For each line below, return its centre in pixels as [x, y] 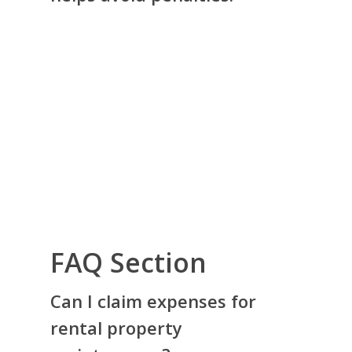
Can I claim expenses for [153, 301]
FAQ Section [128, 263]
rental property [116, 328]
